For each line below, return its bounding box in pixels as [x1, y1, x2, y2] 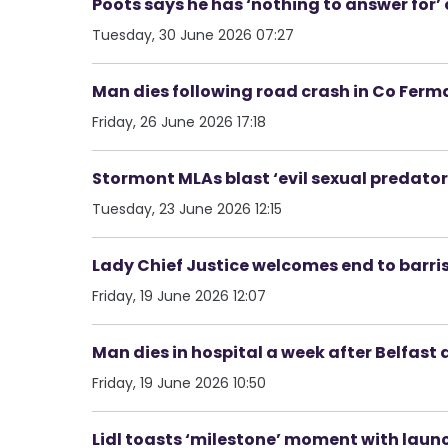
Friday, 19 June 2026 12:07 [92, 285, 266, 306]
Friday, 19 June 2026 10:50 [92, 372, 266, 393]
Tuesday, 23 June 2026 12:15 [92, 198, 282, 219]
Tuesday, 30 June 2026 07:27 [92, 24, 294, 45]
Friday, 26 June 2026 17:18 [92, 111, 266, 132]
